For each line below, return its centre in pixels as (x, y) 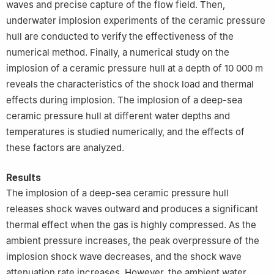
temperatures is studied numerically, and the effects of (125, 132)
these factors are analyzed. (65, 148)
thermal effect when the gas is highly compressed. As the (131, 225)
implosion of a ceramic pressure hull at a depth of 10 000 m (135, 68)
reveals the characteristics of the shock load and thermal (130, 84)
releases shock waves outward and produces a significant (132, 209)
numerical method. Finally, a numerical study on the (118, 53)
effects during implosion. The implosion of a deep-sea (124, 100)
